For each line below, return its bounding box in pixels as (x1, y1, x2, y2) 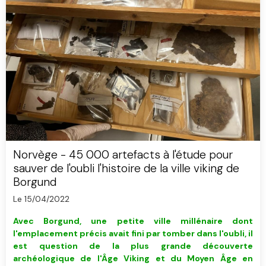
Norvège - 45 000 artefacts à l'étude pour (13, 147, 233, 162)
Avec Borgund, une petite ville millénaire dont (13, 215, 253, 226)
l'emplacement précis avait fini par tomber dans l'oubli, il (13, 227, 253, 239)
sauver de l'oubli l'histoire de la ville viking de (13, 160, 239, 176)
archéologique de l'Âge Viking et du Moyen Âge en (13, 252, 253, 264)
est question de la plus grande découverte (13, 240, 253, 251)
